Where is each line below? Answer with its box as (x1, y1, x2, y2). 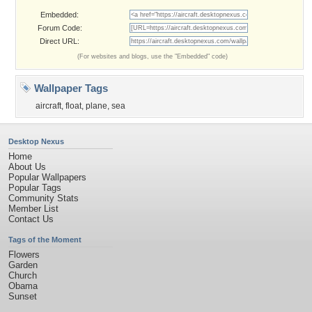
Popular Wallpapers (8, 172, 86, 182)
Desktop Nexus (8, 137, 64, 146)
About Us (8, 162, 46, 172)
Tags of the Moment (8, 235, 81, 244)
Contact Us (8, 214, 54, 224)
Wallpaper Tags (31, 82, 108, 94)
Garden (8, 260, 38, 270)
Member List (8, 203, 58, 214)
